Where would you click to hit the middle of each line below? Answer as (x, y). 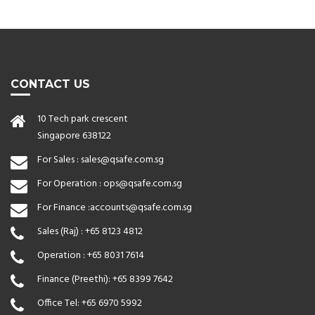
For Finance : (64, 207)
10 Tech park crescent (83, 119)
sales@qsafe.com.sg (122, 160)
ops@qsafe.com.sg (143, 184)
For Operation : (70, 184)
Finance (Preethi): (75, 279)
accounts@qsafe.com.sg (141, 207)
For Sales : (59, 160)
